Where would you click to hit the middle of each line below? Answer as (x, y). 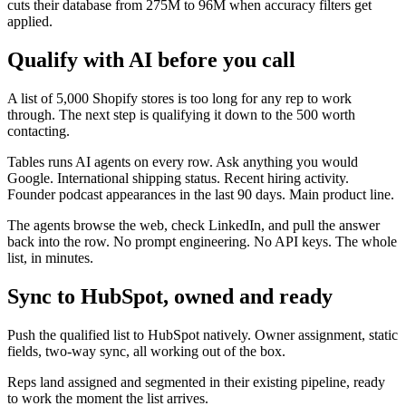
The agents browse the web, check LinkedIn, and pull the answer (193, 225)
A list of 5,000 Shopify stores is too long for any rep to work (179, 98)
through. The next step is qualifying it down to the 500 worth (181, 114)
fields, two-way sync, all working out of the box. (146, 351)
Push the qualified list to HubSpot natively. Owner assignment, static (203, 334)
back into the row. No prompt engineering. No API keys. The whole (202, 241)
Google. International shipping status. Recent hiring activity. (178, 178)
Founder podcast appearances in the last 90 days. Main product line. (201, 194)
